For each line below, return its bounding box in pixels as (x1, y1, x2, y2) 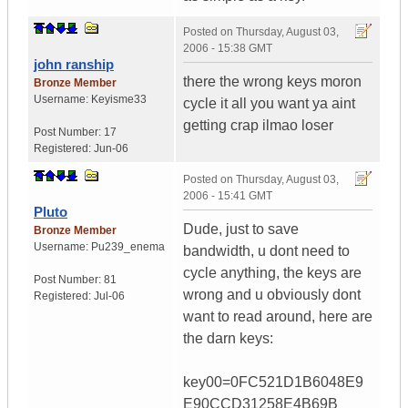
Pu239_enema (91, 240, 165, 254)
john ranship (34, 56, 114, 73)
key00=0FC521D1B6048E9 (183, 374, 363, 391)
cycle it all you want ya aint (183, 96, 355, 112)
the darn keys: (183, 331, 273, 347)
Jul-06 (94, 290, 125, 303)
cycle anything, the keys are (183, 265, 362, 281)
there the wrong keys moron (183, 74, 362, 90)
